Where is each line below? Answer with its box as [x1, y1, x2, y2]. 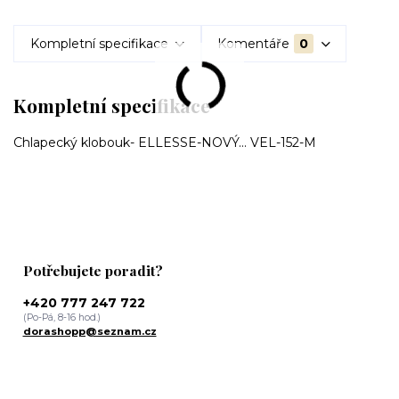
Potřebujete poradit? [22, 261, 163, 281]
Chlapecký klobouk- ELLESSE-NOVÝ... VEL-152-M [13, 134, 316, 151]
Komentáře [217, 35, 290, 52]
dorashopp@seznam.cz [22, 324, 157, 338]
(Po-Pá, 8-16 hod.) [22, 311, 101, 323]
